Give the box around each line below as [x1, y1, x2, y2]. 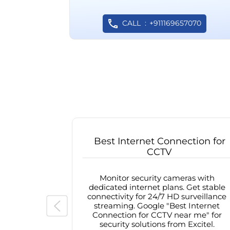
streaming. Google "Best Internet [94, 201, 220, 211]
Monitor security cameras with [99, 173, 215, 183]
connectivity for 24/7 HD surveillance [87, 191, 226, 202]
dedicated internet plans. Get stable [88, 182, 225, 193]
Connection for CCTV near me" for [92, 210, 222, 220]
